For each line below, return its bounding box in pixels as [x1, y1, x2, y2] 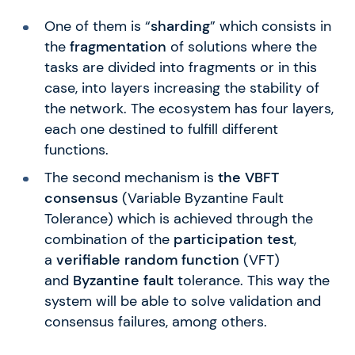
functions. [44, 140, 109, 158]
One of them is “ [44, 17, 151, 35]
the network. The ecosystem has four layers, [44, 99, 334, 117]
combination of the [44, 230, 174, 248]
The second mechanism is [44, 168, 218, 186]
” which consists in [209, 17, 331, 35]
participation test [173, 230, 294, 248]
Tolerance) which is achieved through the [44, 209, 313, 227]
